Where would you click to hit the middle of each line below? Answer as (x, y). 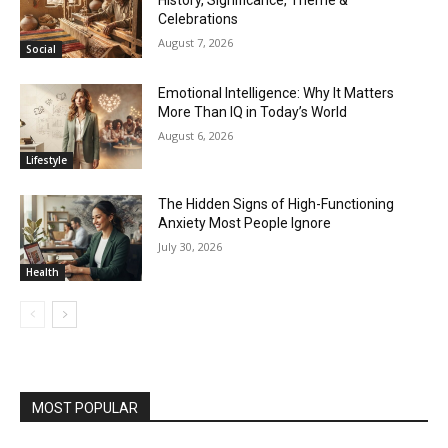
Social (41, 48)
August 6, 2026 (196, 135)
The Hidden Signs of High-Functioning (276, 204)
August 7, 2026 (196, 42)
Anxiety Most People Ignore (245, 223)
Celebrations (198, 19)
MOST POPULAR (85, 408)
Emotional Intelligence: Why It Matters (276, 92)
